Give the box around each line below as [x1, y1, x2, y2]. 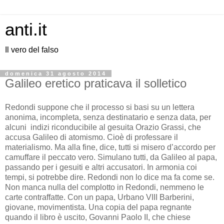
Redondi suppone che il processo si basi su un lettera [5, 102, 194, 111]
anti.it [5, 20, 47, 39]
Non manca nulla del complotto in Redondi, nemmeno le [5, 182, 204, 191]
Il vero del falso [5, 45, 58, 54]
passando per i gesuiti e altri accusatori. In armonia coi [5, 162, 197, 171]
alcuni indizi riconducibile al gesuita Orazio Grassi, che [5, 122, 201, 131]
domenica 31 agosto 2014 [5, 70, 106, 76]
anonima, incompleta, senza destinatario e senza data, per [5, 112, 211, 121]
